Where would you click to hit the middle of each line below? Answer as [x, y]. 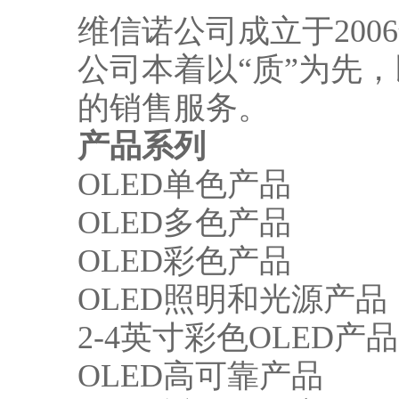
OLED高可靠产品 [200, 376]
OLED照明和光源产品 [232, 299]
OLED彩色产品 [184, 261]
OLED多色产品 [184, 223]
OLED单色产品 [184, 184]
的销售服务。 [173, 108]
